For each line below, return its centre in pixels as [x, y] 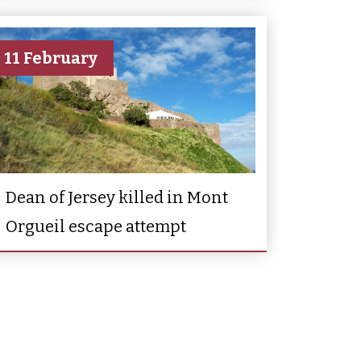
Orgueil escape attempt [96, 226]
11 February [51, 58]
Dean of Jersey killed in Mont [117, 197]
